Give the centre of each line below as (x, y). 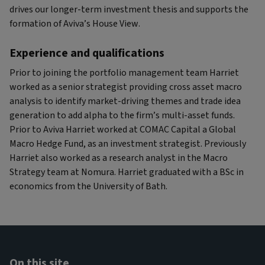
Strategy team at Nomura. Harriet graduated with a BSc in (127, 172)
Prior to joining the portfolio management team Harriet (124, 73)
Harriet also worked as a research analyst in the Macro (119, 158)
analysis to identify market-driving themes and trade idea (125, 101)
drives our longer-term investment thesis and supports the (129, 9)
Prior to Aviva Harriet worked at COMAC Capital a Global (123, 130)
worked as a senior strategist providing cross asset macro (126, 87)
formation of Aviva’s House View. (75, 24)
